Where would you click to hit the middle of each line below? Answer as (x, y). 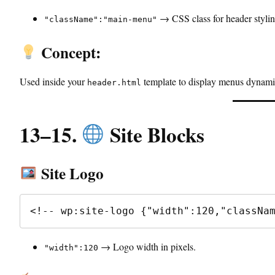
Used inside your (53, 82)
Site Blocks (154, 135)
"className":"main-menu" (101, 20)
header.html (114, 83)
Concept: (69, 53)
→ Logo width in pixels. (147, 246)
